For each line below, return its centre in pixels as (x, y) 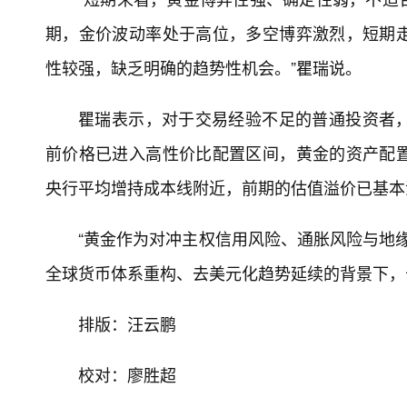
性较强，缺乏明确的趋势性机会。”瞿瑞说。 (203, 67)
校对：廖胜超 (127, 374)
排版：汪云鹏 (127, 323)
